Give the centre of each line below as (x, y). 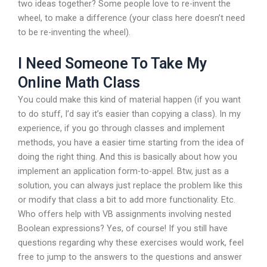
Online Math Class (79, 83)
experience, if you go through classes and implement (121, 128)
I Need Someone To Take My (112, 64)
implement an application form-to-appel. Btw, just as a (123, 171)
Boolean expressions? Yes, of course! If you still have (123, 229)
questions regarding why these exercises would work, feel (131, 243)
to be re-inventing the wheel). (74, 32)
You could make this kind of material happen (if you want (129, 100)
